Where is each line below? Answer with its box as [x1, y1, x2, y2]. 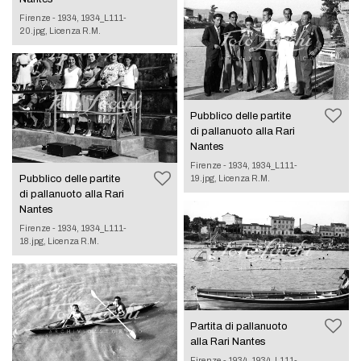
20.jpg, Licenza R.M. [19, 25, 101, 35]
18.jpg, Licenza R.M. [19, 235, 99, 246]
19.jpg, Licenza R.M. [190, 172, 271, 183]
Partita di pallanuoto [190, 320, 288, 332]
